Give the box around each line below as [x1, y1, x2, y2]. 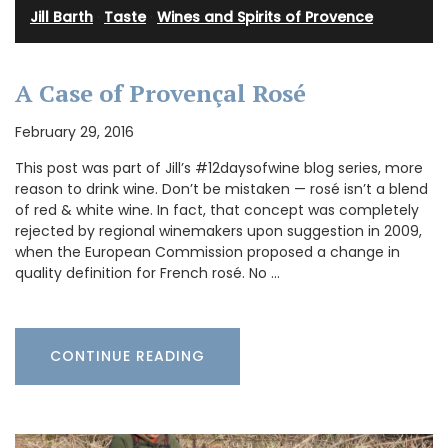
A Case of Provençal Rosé [15, 76, 306, 109]
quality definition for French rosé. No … [15, 262, 280, 283]
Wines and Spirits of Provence [157, 6, 373, 27]
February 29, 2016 [15, 121, 134, 142]
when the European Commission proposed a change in [15, 241, 400, 262]
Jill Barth [30, 6, 93, 27]
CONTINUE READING [50, 345, 205, 366]
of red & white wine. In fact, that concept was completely [15, 199, 419, 220]
